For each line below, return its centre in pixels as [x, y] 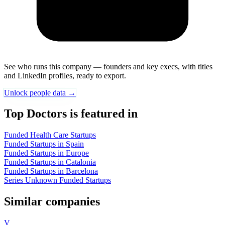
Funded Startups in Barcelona [51, 171]
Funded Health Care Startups [50, 135]
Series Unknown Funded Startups [58, 180]
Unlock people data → [40, 92]
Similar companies [52, 202]
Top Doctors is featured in [71, 114]
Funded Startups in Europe [46, 153]
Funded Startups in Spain [44, 144]
